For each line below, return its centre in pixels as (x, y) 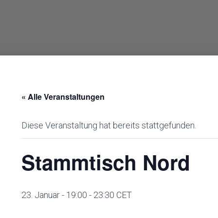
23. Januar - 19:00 (54, 195)
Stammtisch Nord (106, 162)
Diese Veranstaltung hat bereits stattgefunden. (109, 125)
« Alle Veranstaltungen (63, 97)
